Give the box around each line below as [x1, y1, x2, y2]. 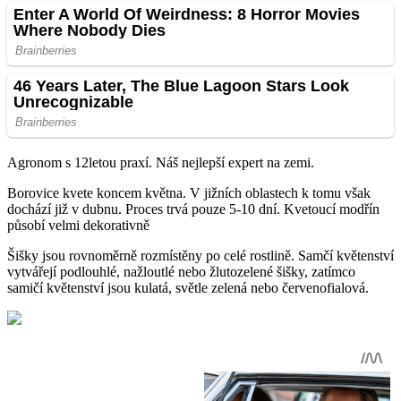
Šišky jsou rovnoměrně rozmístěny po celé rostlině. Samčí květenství [7, 248, 394, 264]
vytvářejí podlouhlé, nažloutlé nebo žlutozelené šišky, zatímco [7, 264, 355, 280]
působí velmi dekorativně [7, 218, 149, 234]
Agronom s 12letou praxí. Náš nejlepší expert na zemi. [7, 155, 314, 171]
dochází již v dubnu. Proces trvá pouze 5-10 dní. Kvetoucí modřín [7, 201, 380, 218]
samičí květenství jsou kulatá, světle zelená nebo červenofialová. [7, 280, 369, 296]
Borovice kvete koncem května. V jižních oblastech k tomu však [7, 185, 371, 201]
